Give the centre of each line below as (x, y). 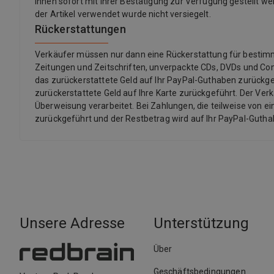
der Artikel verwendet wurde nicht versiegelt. (123, 14)
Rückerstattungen (80, 29)
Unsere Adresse (72, 223)
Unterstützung (201, 223)
